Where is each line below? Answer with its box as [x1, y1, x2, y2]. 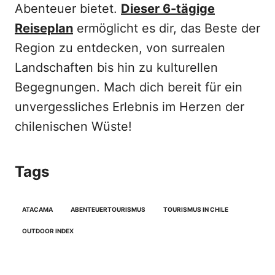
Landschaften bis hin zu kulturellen [15, 60, 218, 76]
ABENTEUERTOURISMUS [71, 206, 145, 214]
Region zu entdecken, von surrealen [15, 41, 225, 56]
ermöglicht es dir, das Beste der [73, 21, 260, 36]
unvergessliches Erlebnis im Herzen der [15, 99, 244, 115]
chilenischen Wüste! [15, 119, 132, 134]
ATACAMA [22, 206, 53, 214]
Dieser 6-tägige [121, 1, 215, 17]
